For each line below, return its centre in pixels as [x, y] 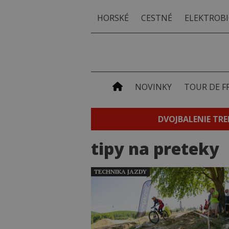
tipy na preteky [155, 148]
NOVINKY [153, 87]
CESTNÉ [157, 18]
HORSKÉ [113, 18]
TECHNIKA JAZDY [120, 171]
